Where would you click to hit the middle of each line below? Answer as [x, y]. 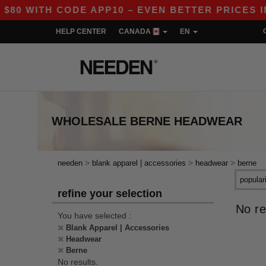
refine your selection [110, 194]
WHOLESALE [89, 121]
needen [70, 163]
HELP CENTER [81, 31]
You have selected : [94, 216]
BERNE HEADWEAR [186, 121]
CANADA [136, 31]
